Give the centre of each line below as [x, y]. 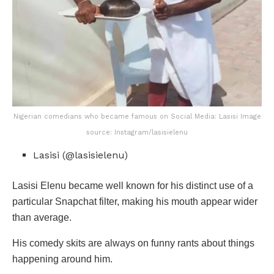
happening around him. [62, 259]
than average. [42, 217]
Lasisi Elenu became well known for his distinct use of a [133, 185]
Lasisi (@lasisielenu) [81, 155]
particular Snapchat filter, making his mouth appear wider [135, 201]
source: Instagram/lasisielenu [137, 132]
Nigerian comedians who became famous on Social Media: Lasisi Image [137, 116]
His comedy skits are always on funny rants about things [133, 243]
